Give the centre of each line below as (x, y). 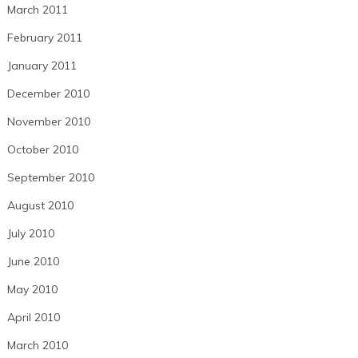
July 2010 (30, 233)
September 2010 (50, 177)
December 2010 (48, 93)
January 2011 (42, 65)
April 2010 (33, 317)
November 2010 (48, 121)
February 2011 (44, 37)
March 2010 (37, 345)
